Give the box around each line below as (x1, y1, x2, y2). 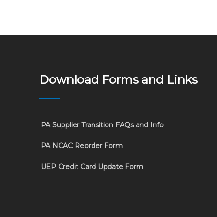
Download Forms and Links (39, 73, 198, 87)
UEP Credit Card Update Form (40, 162, 143, 171)
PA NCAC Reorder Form (40, 141, 123, 150)
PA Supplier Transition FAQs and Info (40, 121, 164, 129)
